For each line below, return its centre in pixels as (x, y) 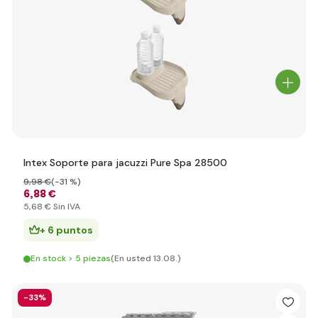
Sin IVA (66, 207)
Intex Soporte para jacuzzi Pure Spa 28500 (125, 163)
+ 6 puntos (66, 230)
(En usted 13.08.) (146, 258)
